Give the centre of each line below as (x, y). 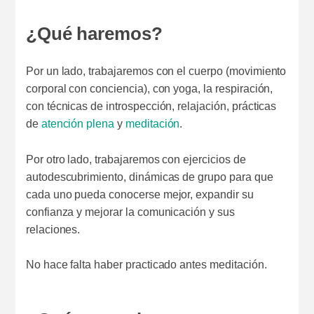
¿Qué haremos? (94, 34)
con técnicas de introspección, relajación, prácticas (151, 106)
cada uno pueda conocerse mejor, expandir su (139, 194)
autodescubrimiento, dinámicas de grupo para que (149, 177)
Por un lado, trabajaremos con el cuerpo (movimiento (156, 71)
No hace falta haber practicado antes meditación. (146, 265)
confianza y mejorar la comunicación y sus (130, 212)
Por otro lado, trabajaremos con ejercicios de (136, 159)
